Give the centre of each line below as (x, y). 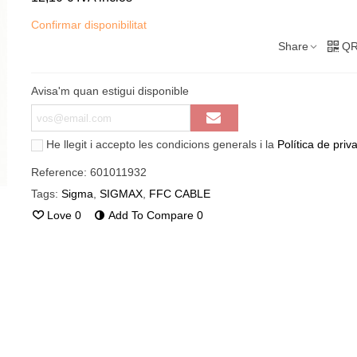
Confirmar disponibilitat (88, 25)
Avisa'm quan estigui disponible (110, 91)
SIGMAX (121, 194)
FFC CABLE (179, 194)
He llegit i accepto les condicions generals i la (161, 144)
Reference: (59, 172)
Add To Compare (151, 215)
